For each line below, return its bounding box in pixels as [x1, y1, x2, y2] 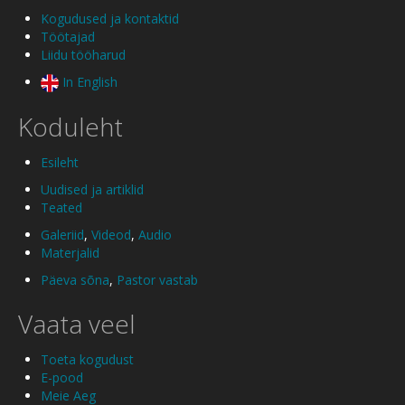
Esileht [41, 153, 79, 171]
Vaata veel [18, 306, 136, 341]
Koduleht [18, 109, 123, 145]
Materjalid [41, 243, 99, 261]
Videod [91, 225, 131, 243]
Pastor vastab [117, 270, 198, 288]
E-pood [41, 368, 83, 386]
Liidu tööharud [41, 46, 126, 64]
